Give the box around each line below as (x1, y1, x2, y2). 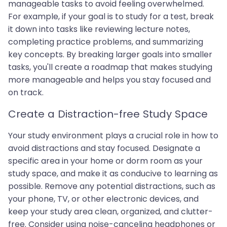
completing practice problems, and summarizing (8, 36, 203, 48)
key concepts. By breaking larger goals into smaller (8, 49, 212, 61)
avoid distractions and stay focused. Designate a (8, 142, 200, 155)
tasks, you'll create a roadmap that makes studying (8, 61, 212, 73)
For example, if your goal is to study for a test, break (8, 11, 214, 23)
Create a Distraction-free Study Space (8, 107, 208, 122)
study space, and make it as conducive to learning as (8, 168, 218, 180)
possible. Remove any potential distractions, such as (8, 180, 215, 193)
